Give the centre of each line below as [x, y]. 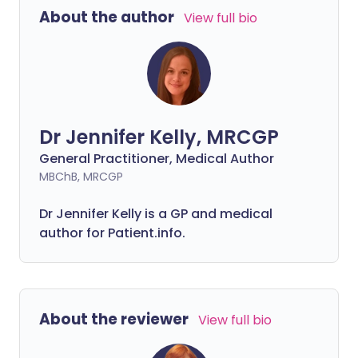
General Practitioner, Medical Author [157, 159]
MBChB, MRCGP [81, 177]
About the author [107, 17]
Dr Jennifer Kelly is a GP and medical [156, 214]
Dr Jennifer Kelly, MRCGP [159, 137]
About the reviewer [114, 319]
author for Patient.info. [112, 233]
